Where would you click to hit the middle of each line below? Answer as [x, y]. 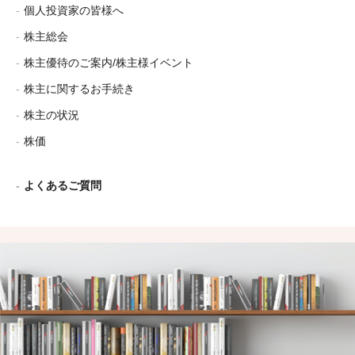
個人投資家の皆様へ [74, 11]
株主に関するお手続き [79, 89]
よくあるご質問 [63, 186]
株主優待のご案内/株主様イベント [109, 63]
